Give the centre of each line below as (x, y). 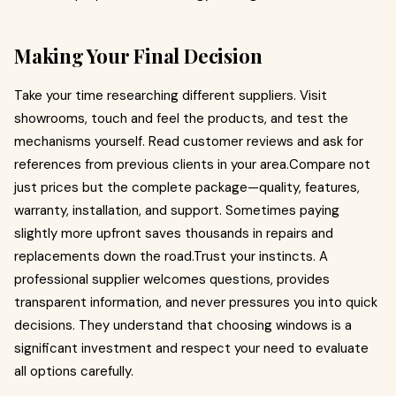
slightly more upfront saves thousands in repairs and (174, 233)
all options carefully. (74, 371)
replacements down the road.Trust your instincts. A (171, 256)
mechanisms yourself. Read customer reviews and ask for (189, 141)
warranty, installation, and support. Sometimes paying (177, 210)
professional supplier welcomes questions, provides (172, 279)
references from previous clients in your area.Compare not (192, 164)
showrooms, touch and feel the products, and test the (181, 118)
